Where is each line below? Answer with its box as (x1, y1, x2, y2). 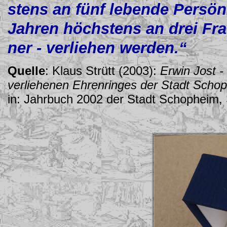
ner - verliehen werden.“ (8, 39, 187, 57)
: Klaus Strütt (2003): (45, 64, 160, 78)
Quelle (8, 64, 45, 78)
